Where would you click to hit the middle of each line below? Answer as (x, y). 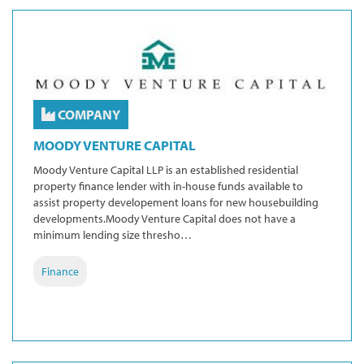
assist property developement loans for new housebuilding (176, 203)
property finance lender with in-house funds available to (168, 186)
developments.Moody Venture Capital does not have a (165, 219)
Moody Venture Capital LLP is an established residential (166, 170)
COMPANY (88, 115)
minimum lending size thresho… (113, 235)
